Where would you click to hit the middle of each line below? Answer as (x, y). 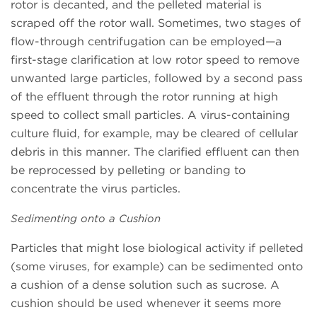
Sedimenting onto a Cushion (86, 218)
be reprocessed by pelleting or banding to (128, 170)
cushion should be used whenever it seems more (146, 304)
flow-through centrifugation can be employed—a (146, 41)
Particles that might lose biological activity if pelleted (157, 248)
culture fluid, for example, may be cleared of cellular (154, 133)
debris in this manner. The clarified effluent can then (155, 151)
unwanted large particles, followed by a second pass (157, 78)
